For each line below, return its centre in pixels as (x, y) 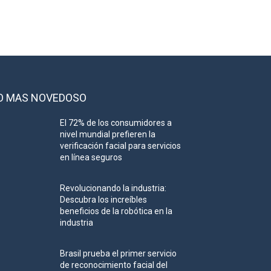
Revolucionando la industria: (113, 188)
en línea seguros (91, 158)
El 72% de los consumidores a (116, 123)
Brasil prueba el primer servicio (119, 254)
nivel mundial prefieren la (108, 135)
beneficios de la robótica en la (116, 211)
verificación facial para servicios (121, 146)
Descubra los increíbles (104, 200)
